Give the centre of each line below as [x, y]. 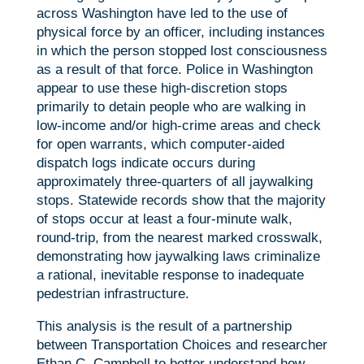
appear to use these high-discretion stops [162, 89]
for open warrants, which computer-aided [160, 145]
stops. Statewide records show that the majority [181, 201]
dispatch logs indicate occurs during [145, 163]
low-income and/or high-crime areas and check [178, 126]
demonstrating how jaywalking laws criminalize [178, 257]
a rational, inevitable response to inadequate [170, 275]
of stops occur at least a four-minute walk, [164, 219]
